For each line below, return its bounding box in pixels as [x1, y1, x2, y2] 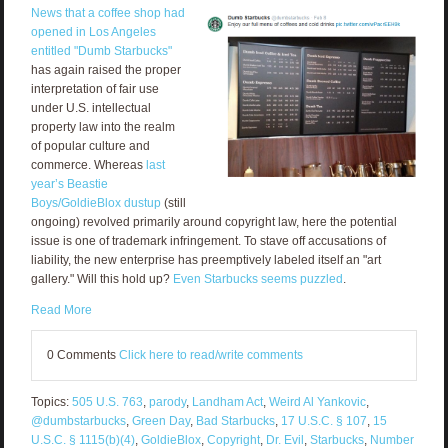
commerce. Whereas [30, 157, 146, 172]
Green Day [131, 413, 190, 428]
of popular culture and [30, 138, 150, 153]
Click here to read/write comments [118, 347, 303, 362]
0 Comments [46, 347, 119, 362]
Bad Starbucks [195, 413, 275, 428]
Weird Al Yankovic [268, 394, 366, 409]
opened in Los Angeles [30, 24, 156, 39]
